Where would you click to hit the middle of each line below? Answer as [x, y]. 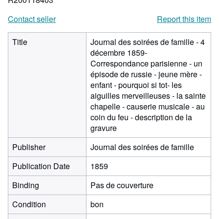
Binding [26, 185]
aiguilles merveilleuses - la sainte [148, 96]
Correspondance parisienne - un [146, 63]
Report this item [184, 19]
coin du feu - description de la [141, 117]
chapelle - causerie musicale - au [148, 106]
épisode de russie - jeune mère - [146, 74]
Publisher [29, 147]
